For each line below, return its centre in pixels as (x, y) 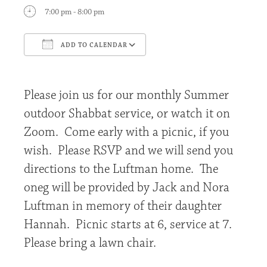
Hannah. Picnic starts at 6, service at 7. (129, 225)
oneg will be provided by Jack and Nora (127, 188)
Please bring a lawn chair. (94, 243)
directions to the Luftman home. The (121, 169)
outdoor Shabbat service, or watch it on (127, 114)
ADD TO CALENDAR (93, 46)
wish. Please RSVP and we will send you (128, 151)
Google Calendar (192, 67)
